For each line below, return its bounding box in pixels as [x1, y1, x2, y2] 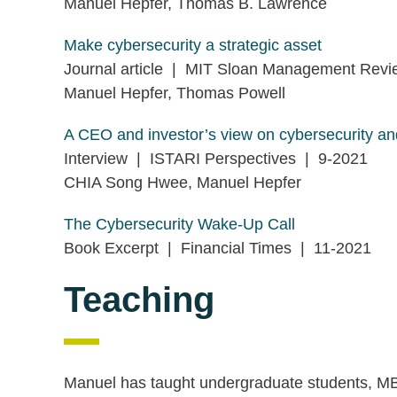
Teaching [64, 280, 214, 319]
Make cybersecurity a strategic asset [64, 36, 322, 54]
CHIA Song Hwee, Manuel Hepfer [64, 174, 301, 191]
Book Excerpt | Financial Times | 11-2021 [64, 239, 371, 257]
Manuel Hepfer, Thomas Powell [64, 84, 285, 102]
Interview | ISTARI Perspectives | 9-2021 [64, 150, 372, 167]
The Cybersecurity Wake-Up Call [64, 215, 300, 233]
